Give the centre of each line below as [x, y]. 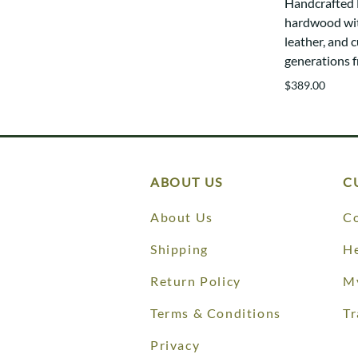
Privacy [175, 345]
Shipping [179, 249]
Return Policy [196, 281]
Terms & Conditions [216, 313]
